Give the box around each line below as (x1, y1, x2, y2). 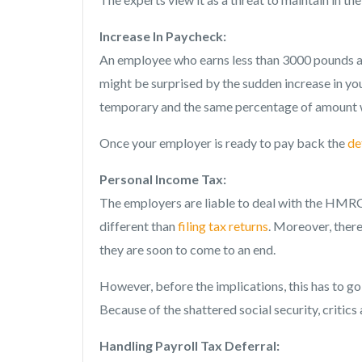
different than (99, 217, 178, 234)
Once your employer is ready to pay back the (99, 134, 347, 150)
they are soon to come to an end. (99, 241, 278, 257)
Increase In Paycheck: (99, 27, 226, 44)
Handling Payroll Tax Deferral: (99, 337, 280, 353)
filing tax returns (178, 217, 268, 234)
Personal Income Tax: (99, 170, 226, 187)
